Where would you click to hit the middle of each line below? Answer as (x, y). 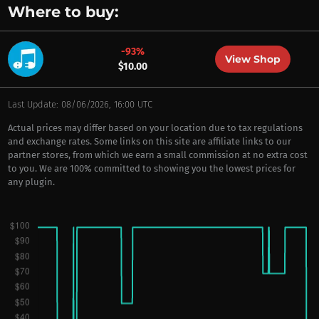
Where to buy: (63, 12)
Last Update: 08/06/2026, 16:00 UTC (80, 104)
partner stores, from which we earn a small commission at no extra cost (157, 155)
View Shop (252, 59)
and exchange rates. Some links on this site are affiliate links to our (149, 141)
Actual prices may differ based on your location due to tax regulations (155, 128)
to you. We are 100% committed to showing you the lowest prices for (151, 168)
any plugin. (31, 182)
